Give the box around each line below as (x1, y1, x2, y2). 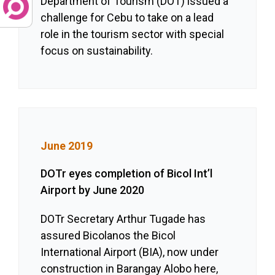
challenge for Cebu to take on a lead (41, 11, 214, 25)
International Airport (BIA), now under (41, 246, 219, 259)
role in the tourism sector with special (41, 28, 225, 41)
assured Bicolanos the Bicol (41, 229, 176, 242)
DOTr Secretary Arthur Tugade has (41, 212, 206, 226)
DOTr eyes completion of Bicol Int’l (41, 167, 213, 180)
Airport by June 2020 (41, 184, 145, 197)
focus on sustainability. (41, 44, 153, 58)
